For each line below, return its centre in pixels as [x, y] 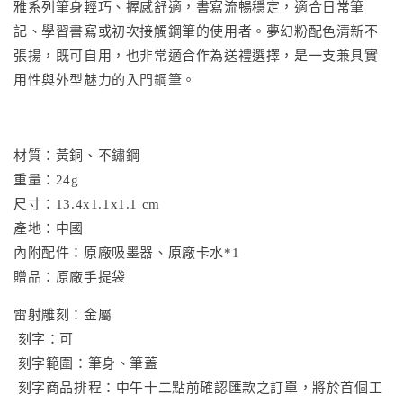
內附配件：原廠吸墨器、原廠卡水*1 [127, 252]
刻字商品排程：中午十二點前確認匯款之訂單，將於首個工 [198, 387]
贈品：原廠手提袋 [70, 277]
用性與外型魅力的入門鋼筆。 [105, 80]
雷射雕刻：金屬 [63, 314]
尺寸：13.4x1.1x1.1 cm [87, 204]
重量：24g [46, 179]
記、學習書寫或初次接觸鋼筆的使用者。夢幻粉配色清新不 [196, 31]
